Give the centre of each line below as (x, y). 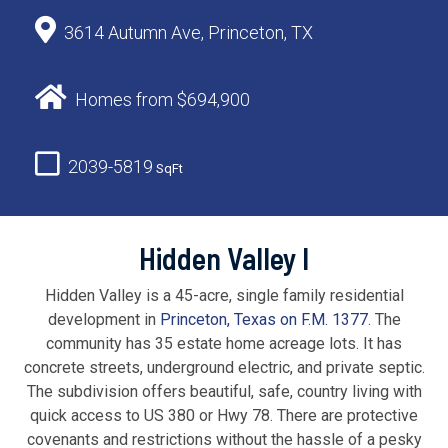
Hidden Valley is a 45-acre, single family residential (224, 295)
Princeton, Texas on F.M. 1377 (263, 319)
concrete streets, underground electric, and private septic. (224, 367)
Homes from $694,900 (162, 99)
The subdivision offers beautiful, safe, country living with (224, 391)
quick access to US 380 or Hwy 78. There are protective (224, 415)
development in (103, 319)
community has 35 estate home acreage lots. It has (224, 343)
